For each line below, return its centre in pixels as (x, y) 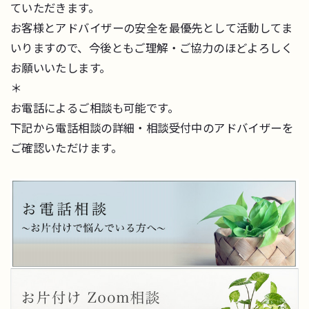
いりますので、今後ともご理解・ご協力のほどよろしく (151, 48)
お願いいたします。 (60, 68)
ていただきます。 (55, 8)
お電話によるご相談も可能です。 (94, 108)
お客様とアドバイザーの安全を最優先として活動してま (151, 28)
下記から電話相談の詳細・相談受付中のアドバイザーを (152, 128)
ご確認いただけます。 (66, 148)
